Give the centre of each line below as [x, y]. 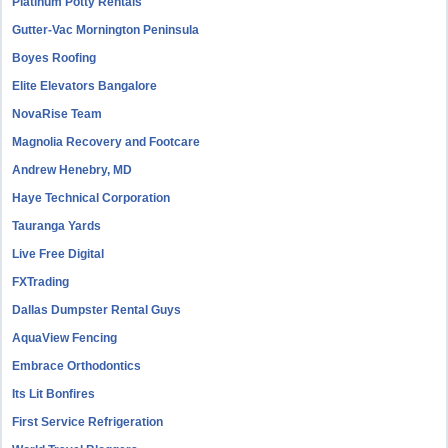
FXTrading [41, 282]
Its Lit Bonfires [54, 394]
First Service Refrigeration [88, 422]
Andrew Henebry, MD [72, 170]
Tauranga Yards [57, 226]
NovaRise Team [57, 114]
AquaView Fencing [65, 338]
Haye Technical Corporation [91, 198]
